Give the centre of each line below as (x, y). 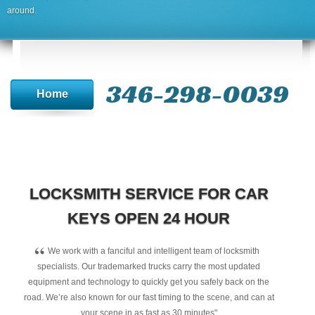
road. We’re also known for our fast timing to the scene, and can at (149, 297)
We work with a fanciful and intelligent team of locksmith (154, 251)
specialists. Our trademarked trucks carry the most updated (149, 266)
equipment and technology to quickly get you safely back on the (149, 282)
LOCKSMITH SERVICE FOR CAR (149, 194)
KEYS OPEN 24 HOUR (149, 218)
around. (22, 11)
